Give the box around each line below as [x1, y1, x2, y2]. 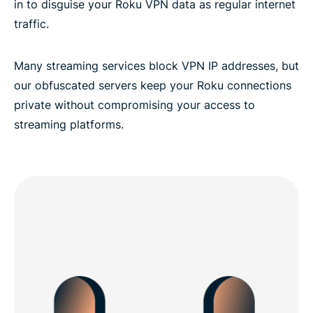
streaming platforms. [14, 117, 124, 131]
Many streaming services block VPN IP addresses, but [14, 58, 299, 73]
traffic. [14, 16, 49, 31]
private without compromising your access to [14, 97, 255, 112]
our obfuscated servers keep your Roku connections [14, 78, 291, 92]
